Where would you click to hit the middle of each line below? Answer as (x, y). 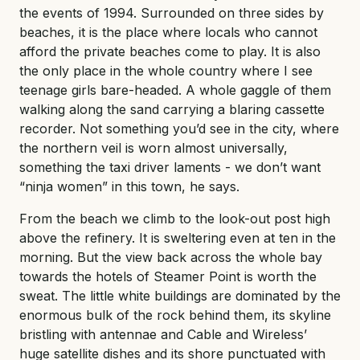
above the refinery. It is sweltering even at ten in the (178, 237)
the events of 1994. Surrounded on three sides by (172, 12)
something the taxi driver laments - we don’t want (170, 167)
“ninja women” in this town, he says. (129, 186)
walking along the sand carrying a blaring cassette (172, 109)
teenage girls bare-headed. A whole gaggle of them (175, 90)
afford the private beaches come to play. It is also (170, 51)
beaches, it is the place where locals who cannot (168, 32)
